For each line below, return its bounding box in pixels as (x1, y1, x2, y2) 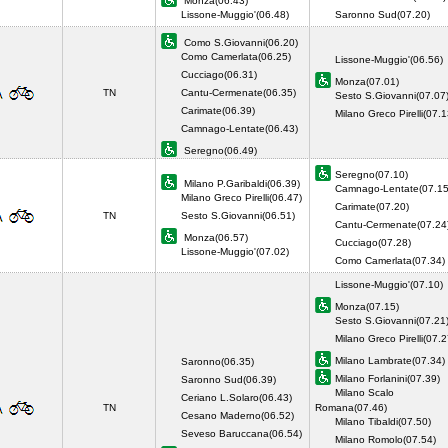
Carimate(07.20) (335, 201, 409, 212)
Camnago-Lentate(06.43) (181, 123, 298, 134)
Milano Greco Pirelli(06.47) (181, 192, 302, 203)
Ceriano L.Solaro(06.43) (181, 392, 292, 403)
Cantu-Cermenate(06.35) (181, 87, 296, 98)
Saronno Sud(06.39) (181, 374, 276, 385)
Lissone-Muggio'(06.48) (181, 9, 295, 20)
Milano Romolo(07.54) (335, 434, 436, 445)
